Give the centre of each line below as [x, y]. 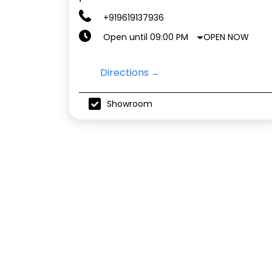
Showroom [130, 104]
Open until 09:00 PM [146, 37]
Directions [124, 73]
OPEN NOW [226, 37]
